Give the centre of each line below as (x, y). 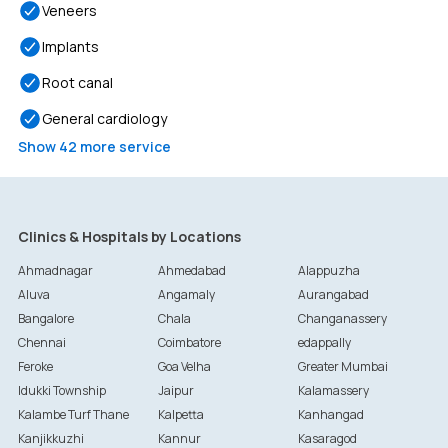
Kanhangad (331, 414)
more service (123, 146)
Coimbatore (189, 342)
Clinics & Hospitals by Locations (129, 236)
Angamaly (186, 294)
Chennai (41, 342)
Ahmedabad (191, 270)
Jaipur (175, 390)
